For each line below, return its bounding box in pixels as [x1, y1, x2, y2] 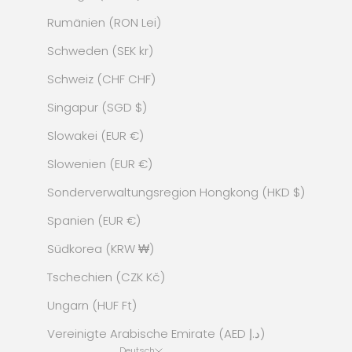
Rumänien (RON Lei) [47, 13, 161, 31]
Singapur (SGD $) [47, 98, 147, 115]
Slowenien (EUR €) [47, 155, 152, 172]
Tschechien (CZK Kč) [47, 268, 165, 285]
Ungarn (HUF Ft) [47, 296, 137, 313]
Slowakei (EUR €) [47, 126, 144, 144]
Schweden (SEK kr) [47, 42, 153, 59]
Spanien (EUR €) [47, 211, 141, 229]
